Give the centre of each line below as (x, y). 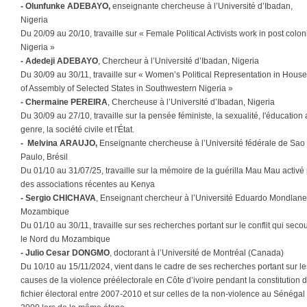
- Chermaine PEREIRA (64, 102)
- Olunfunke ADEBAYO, (65, 6)
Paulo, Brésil (44, 157)
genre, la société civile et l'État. (77, 130)
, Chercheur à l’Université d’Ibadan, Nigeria (179, 61)
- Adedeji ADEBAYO (59, 61)
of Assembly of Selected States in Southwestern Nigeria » (127, 88)
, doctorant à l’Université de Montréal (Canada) (197, 253)
